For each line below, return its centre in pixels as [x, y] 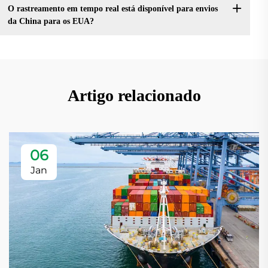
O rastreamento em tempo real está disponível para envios [112, 9]
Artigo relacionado [134, 95]
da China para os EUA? [51, 22]
